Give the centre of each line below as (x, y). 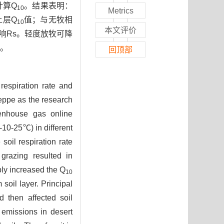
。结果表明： (48, 6)
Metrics (120, 11)
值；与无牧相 (48, 20)
